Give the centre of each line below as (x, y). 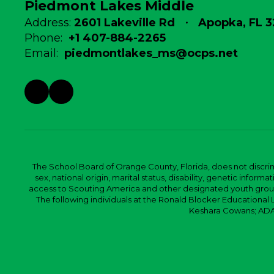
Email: (41, 53)
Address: (48, 23)
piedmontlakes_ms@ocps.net (151, 53)
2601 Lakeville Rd (124, 23)
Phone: (43, 38)
